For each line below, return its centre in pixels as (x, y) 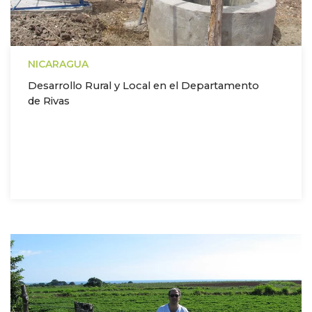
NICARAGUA (58, 64)
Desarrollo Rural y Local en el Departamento (143, 86)
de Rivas (49, 101)
